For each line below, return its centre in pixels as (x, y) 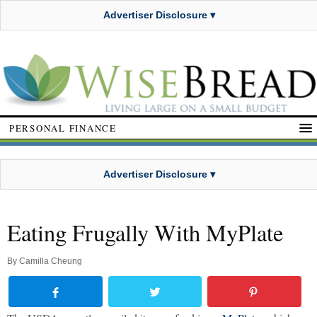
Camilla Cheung (51, 261)
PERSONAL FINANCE (63, 128)
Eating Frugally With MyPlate (145, 233)
